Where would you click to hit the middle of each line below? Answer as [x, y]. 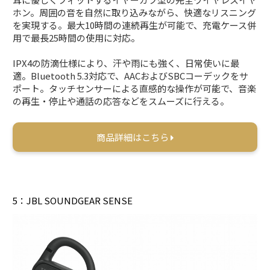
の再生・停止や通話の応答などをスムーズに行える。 [121, 101]
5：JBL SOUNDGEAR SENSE [73, 200]
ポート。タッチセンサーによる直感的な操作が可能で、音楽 [135, 88]
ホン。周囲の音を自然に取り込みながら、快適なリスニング [135, 12]
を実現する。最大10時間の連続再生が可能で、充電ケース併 [135, 25]
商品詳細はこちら [133, 137]
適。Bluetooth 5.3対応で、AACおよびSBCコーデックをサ [131, 75]
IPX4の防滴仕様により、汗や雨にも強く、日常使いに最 [126, 63]
